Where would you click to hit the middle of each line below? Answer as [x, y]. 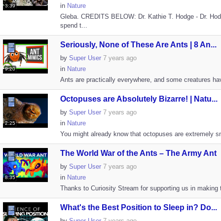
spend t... [74, 25]
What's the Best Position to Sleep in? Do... [138, 207]
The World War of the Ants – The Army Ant [138, 153]
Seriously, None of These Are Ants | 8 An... [138, 45]
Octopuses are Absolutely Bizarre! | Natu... [139, 99]
